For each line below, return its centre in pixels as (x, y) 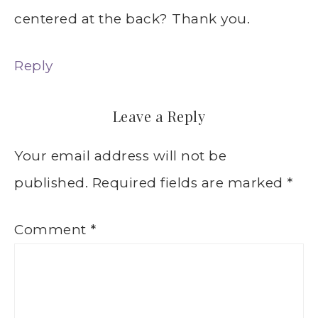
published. (51, 182)
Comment (52, 229)
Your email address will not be (120, 155)
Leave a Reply (159, 116)
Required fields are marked (189, 182)
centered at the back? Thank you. (132, 18)
